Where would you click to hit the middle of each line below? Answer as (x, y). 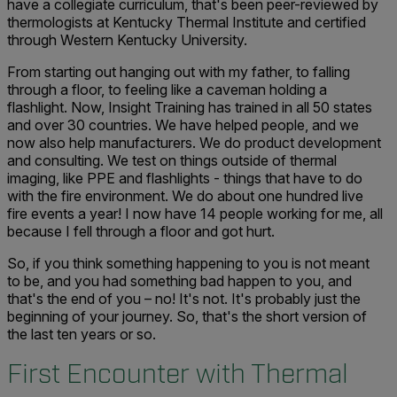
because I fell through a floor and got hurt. (141, 231)
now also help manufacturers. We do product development (194, 143)
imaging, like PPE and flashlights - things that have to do (185, 178)
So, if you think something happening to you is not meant (188, 263)
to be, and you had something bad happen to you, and (179, 281)
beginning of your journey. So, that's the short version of (187, 316)
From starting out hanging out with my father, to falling (179, 72)
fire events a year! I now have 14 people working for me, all (195, 214)
